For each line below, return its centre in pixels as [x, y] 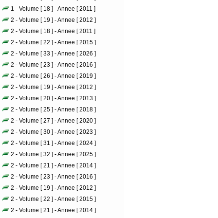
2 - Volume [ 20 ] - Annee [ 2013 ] [53, 98]
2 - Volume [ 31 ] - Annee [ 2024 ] [53, 143]
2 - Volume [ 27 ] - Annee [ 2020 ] [53, 121]
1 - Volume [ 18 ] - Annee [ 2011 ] [53, 9]
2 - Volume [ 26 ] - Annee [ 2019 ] [53, 76]
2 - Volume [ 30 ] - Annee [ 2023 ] [53, 132]
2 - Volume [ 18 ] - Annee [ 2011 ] [53, 31]
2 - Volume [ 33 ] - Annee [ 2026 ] [53, 54]
